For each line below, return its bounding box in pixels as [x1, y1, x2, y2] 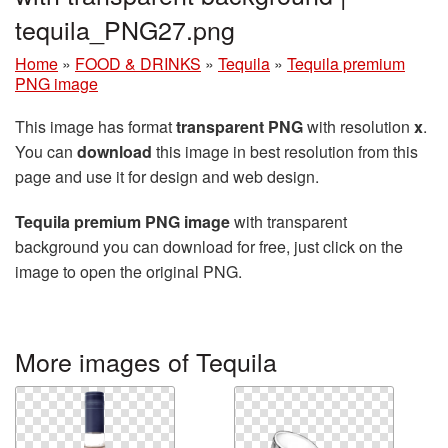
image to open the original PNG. [15, 260, 242, 283]
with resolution [303, 115, 414, 138]
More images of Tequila [15, 343, 277, 379]
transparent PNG [176, 115, 303, 138]
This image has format [15, 115, 176, 138]
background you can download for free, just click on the [15, 235, 403, 258]
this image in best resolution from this [152, 140, 418, 163]
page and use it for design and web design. [15, 165, 319, 188]
